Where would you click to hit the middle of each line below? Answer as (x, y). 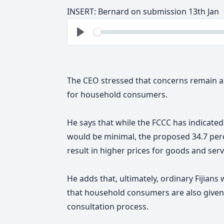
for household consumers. (117, 94)
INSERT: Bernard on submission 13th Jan (143, 11)
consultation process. (108, 206)
